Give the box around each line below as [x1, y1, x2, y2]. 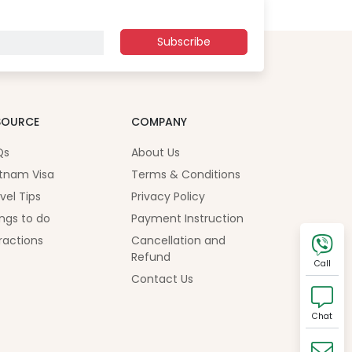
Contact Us [130, 271, 193, 288]
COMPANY [130, 114, 187, 130]
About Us [130, 145, 180, 161]
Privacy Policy [130, 189, 205, 205]
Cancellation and [130, 233, 225, 249]
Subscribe [156, 33, 211, 49]
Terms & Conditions [130, 167, 240, 183]
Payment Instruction [130, 211, 244, 227]
